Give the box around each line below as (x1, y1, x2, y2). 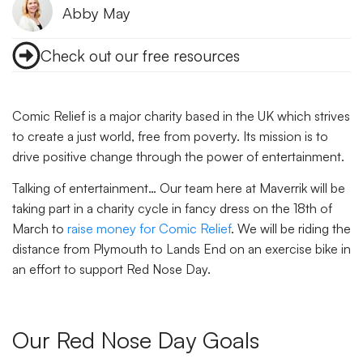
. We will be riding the (231, 220, 351, 237)
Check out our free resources (41, 45, 240, 66)
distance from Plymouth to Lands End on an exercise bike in (12, 241, 351, 258)
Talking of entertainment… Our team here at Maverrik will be (12, 180, 345, 197)
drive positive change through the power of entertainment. (12, 148, 348, 164)
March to (12, 220, 67, 237)
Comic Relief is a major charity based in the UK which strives (12, 108, 350, 124)
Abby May (62, 2, 130, 22)
